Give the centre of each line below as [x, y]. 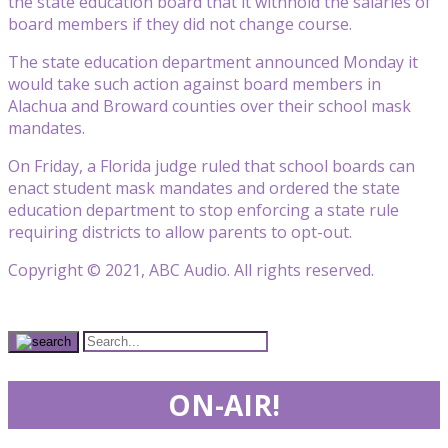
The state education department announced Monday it [213, 61]
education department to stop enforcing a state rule [203, 209]
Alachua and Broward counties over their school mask [209, 105]
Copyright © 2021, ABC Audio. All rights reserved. [191, 269]
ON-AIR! [224, 404]
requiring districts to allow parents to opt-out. [180, 231]
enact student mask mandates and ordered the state [204, 187]
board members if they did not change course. [180, 23]
